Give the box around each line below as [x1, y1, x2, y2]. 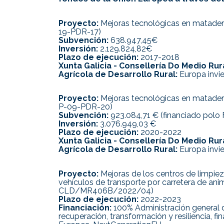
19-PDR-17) [58, 26, 101, 36]
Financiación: [58, 202, 111, 212]
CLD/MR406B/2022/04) [58, 185, 153, 195]
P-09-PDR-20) [58, 102, 112, 112]
